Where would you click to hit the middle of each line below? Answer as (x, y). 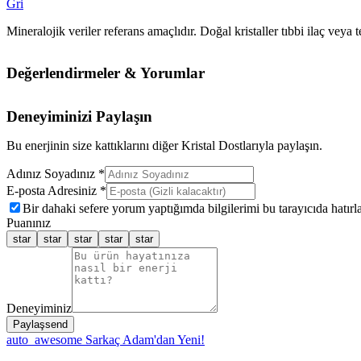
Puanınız (29, 222)
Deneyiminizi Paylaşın (79, 116)
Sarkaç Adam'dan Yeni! (143, 339)
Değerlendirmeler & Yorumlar (106, 73)
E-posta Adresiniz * (56, 190)
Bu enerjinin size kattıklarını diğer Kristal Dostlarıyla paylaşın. (164, 145)
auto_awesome (44, 339)
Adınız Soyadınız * (56, 173)
